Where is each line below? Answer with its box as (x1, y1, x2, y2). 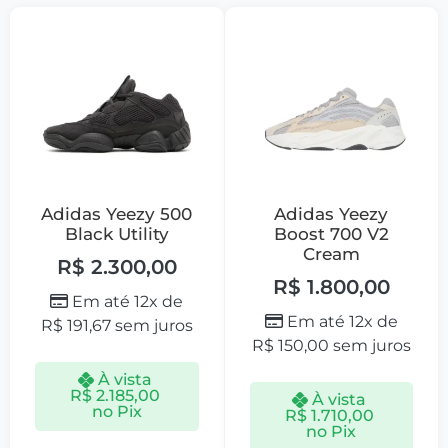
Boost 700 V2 (273, 224, 389, 245)
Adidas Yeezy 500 (41, 204, 193, 225)
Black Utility (64, 224, 169, 245)
